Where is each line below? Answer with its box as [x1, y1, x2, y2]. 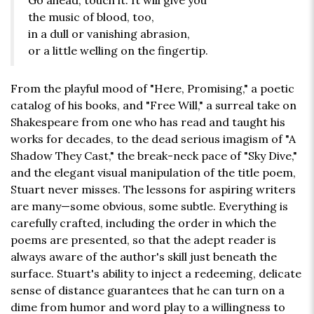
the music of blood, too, [28, 10, 154, 25]
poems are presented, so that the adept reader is [11, 233, 276, 247]
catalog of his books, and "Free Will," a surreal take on [11, 98, 296, 113]
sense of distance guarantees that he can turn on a [11, 283, 285, 298]
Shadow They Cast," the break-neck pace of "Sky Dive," [11, 149, 297, 163]
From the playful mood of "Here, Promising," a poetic [11, 81, 294, 96]
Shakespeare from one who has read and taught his [11, 115, 285, 130]
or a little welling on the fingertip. [28, 43, 208, 58]
